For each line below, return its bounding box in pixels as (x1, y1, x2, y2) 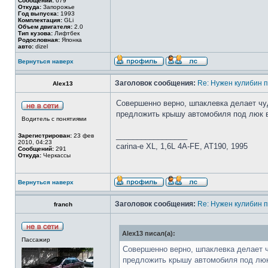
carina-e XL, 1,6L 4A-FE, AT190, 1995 (116, 142, 248, 151)
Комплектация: (18, 17, 62, 23)
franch (53, 201, 72, 208)
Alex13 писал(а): (122, 230, 175, 237)
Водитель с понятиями (22, 115, 87, 122)
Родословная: (18, 36, 60, 43)
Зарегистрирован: (18, 132, 72, 139)
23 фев (72, 132, 94, 139)
